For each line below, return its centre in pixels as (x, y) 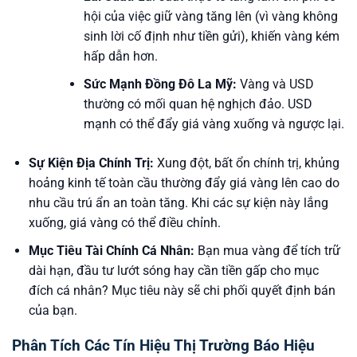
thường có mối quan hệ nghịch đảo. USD (198, 104)
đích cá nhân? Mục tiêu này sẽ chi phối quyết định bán (182, 290)
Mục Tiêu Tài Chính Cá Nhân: (111, 250)
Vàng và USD (275, 84)
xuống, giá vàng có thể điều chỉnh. (124, 222)
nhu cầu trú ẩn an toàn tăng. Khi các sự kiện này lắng (178, 202)
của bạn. (53, 310)
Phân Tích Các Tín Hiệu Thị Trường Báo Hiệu (163, 346)
